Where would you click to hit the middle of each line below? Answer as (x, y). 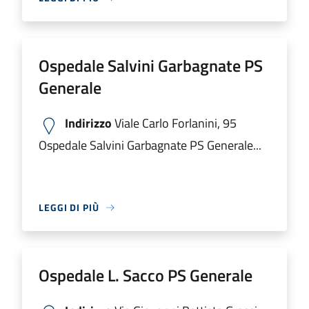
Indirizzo (88, 123)
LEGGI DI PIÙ (69, 207)
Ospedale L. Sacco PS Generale (146, 275)
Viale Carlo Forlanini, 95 (174, 123)
